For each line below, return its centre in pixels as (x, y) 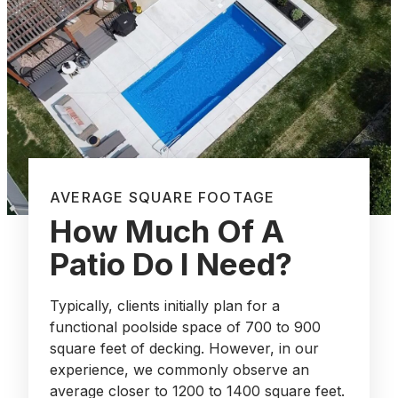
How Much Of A (167, 231)
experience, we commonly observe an (179, 370)
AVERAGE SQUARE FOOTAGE (163, 198)
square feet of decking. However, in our (184, 349)
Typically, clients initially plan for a (165, 306)
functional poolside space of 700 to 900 (185, 327)
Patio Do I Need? (171, 264)
